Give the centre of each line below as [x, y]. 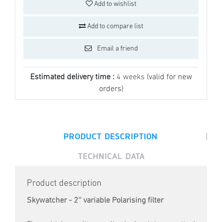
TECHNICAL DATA [111, 156]
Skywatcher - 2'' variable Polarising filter [95, 201]
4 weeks [131, 78]
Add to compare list [114, 27]
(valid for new [169, 78]
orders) [111, 89]
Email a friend [116, 49]
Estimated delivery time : [73, 78]
